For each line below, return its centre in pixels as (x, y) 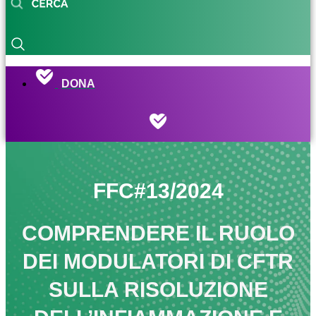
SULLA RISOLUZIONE (158, 290)
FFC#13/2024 (158, 191)
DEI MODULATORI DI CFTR (158, 262)
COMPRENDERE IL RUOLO (158, 233)
